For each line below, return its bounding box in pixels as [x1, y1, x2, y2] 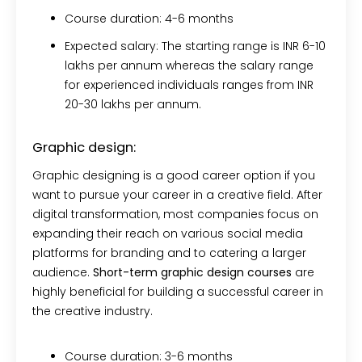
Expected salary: [65, 37, 162, 54]
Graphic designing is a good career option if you [32, 166, 315, 183]
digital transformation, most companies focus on [32, 205, 318, 222]
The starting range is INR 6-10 [162, 37, 326, 54]
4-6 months [162, 10, 234, 27]
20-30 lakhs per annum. [65, 95, 204, 112]
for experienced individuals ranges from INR [65, 76, 314, 93]
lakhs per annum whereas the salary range [65, 57, 314, 74]
